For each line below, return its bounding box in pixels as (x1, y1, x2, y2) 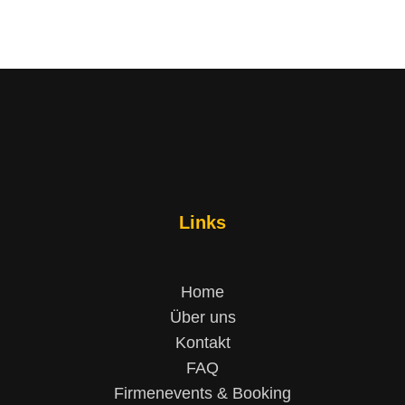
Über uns (169, 307, 236, 326)
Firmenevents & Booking (114, 383, 291, 402)
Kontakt (174, 333, 231, 352)
